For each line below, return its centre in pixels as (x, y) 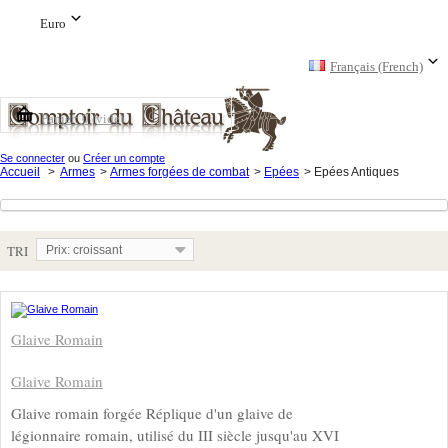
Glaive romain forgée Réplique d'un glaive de (152, 413)
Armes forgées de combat (179, 172)
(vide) (108, 118)
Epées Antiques (356, 172)
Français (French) (376, 66)
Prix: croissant (84, 250)
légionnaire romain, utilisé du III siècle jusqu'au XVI (175, 435)
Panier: (60, 118)
